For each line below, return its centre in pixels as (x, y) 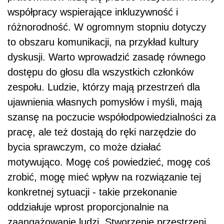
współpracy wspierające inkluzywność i (93, 12)
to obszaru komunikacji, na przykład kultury (103, 42)
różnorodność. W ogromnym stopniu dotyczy (107, 27)
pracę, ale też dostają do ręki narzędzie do (102, 132)
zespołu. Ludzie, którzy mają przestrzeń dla (104, 87)
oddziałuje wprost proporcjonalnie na (88, 207)
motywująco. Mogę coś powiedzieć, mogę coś (109, 162)
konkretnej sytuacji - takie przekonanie (92, 192)
